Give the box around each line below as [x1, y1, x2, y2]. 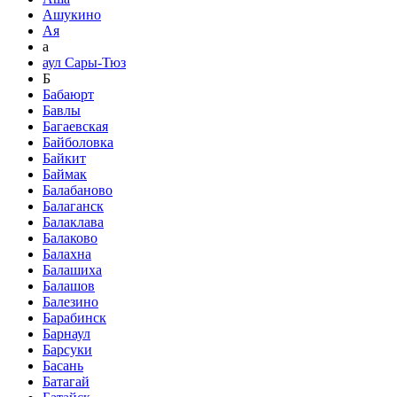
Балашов [43, 278, 95, 293]
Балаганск [43, 198, 104, 214]
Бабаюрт [43, 87, 94, 102]
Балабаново [43, 183, 113, 198]
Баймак [43, 167, 87, 182]
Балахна [43, 246, 91, 261]
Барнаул [43, 326, 90, 341]
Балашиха [43, 262, 102, 277]
